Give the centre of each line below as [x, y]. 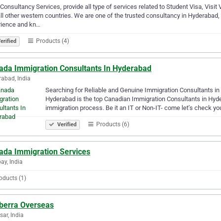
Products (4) [52, 41]
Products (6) [112, 124]
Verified [66, 124]
